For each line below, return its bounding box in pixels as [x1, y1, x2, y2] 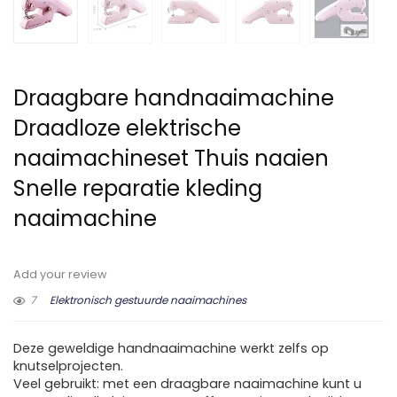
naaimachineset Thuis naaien [13, 144, 329, 174]
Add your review [13, 267, 107, 283]
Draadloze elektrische [13, 113, 241, 144]
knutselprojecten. [13, 357, 123, 376]
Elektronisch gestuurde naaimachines [50, 292, 246, 308]
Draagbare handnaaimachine [13, 83, 334, 113]
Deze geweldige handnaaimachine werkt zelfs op [13, 339, 329, 358]
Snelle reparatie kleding [13, 174, 262, 204]
